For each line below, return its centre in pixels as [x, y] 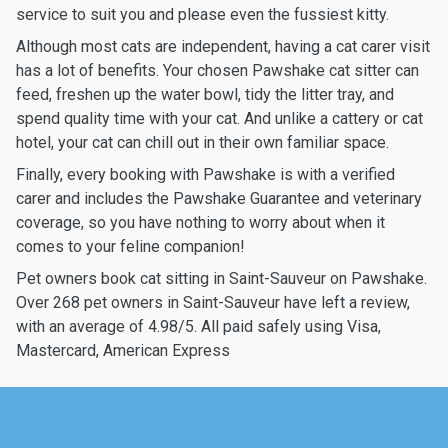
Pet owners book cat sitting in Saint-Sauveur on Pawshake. [221, 278]
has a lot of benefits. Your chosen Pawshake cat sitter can [217, 70]
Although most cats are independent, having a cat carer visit [223, 46]
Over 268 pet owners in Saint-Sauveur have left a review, [213, 302]
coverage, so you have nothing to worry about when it [200, 222]
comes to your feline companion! [130, 246]
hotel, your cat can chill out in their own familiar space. [202, 142]
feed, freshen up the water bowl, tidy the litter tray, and [205, 94]
